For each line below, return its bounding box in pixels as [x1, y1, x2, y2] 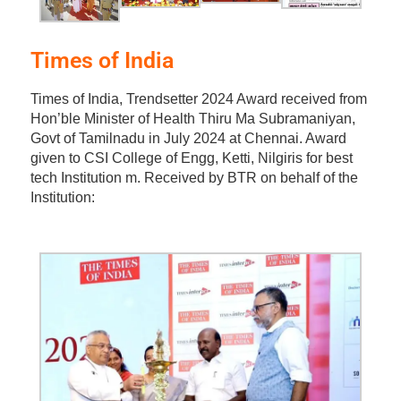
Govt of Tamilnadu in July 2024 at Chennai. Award [30, 131, 346, 147]
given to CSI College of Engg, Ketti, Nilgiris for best [30, 150, 353, 166]
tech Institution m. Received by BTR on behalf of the [30, 170, 358, 186]
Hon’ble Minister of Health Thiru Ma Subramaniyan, [30, 111, 355, 127]
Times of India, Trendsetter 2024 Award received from [30, 91, 367, 107]
